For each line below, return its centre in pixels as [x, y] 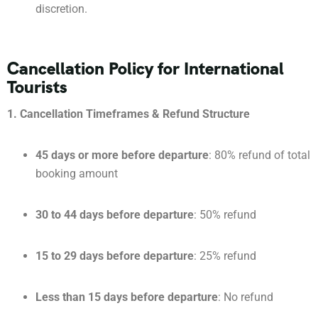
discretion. [61, 9]
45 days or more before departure [122, 155]
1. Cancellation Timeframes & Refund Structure [128, 114]
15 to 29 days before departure [115, 256]
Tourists [37, 87]
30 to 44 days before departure [115, 214]
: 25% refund [225, 256]
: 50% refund [225, 214]
